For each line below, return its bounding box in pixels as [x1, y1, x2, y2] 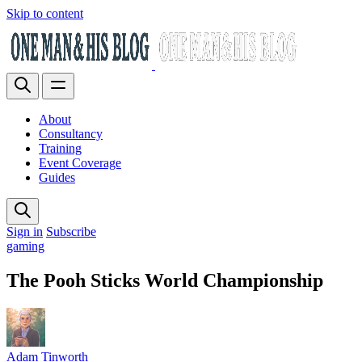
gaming [6, 239, 44, 253]
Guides [39, 170, 75, 184]
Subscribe [46, 225, 96, 238]
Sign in [6, 225, 43, 238]
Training [39, 141, 82, 155]
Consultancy [39, 127, 103, 141]
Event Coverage [39, 156, 121, 170]
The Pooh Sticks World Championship [6, 269, 323, 291]
